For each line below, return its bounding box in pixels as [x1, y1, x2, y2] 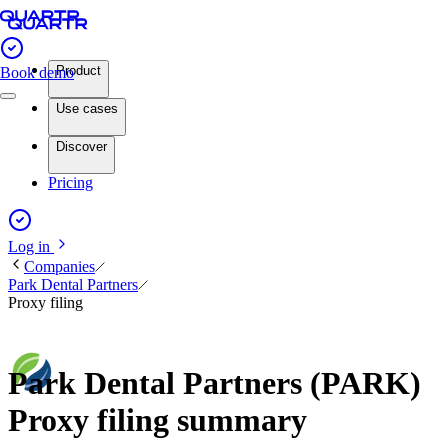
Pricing [48, 174, 93, 191]
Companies [24, 258, 95, 275]
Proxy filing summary [8, 402, 307, 439]
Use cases [56, 101, 118, 116]
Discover [56, 139, 107, 154]
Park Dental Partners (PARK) [8, 365, 421, 402]
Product [56, 63, 101, 78]
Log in [8, 238, 54, 255]
